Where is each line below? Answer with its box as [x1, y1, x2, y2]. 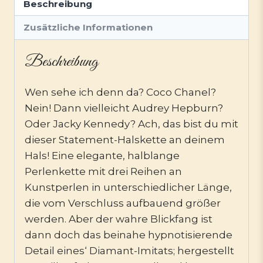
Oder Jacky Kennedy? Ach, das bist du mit [25, 117, 238, 130]
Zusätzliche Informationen [23, 21, 153, 33]
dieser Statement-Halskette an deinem [25, 133, 225, 146]
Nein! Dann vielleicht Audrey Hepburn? [25, 102, 223, 114]
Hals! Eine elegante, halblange [25, 149, 180, 161]
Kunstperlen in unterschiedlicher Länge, [25, 181, 232, 193]
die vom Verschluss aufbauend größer [25, 197, 221, 209]
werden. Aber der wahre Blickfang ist [25, 213, 213, 225]
